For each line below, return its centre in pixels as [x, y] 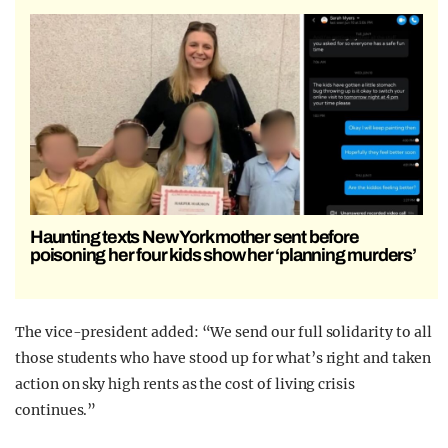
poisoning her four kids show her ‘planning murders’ [223, 255]
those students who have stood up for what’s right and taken [223, 358]
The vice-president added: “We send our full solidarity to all [223, 332]
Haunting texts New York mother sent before [194, 237]
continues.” [56, 410]
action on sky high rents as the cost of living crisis [185, 384]
